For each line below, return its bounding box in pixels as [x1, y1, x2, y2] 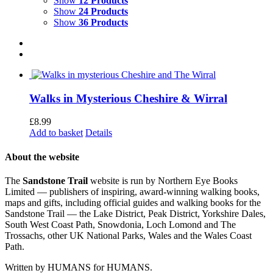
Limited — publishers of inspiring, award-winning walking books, [5, 186, 260, 197]
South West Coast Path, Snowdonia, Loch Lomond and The [5, 219, 236, 230]
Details [85, 127, 112, 138]
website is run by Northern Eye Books [88, 175, 238, 186]
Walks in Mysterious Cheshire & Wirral [29, 91, 227, 105]
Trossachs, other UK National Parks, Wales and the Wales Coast [5, 230, 252, 241]
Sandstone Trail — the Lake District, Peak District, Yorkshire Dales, [5, 208, 266, 219]
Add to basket [29, 127, 83, 138]
